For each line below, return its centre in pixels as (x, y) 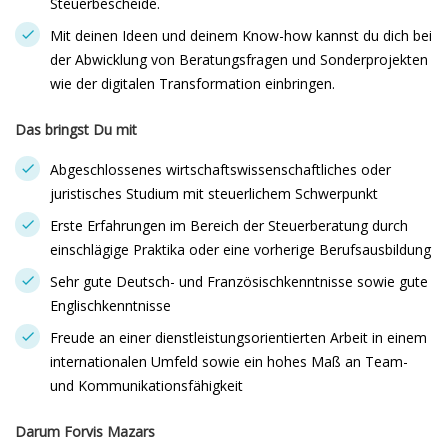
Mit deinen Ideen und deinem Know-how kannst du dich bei (241, 35)
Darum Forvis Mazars (85, 431)
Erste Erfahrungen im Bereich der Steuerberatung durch (229, 225)
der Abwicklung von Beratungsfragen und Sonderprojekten (239, 59)
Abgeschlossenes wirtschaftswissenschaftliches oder (220, 169)
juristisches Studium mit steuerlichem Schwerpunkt (214, 193)
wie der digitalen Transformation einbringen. (192, 83)
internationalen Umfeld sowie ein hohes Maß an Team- (229, 361)
